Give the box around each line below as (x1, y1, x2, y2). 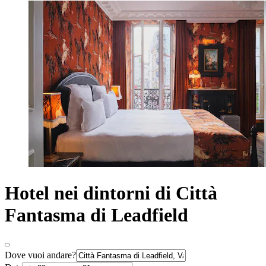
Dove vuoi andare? (5, 250, 76, 261)
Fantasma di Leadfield (5, 204, 188, 226)
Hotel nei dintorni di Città (5, 182, 217, 204)
